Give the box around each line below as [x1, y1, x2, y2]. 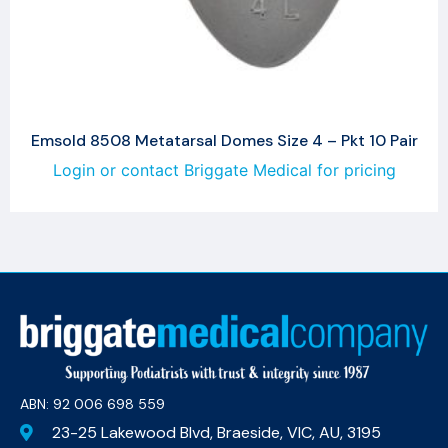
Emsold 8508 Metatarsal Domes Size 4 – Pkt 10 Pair [30, 129, 418, 151]
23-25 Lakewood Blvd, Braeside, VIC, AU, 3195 [52, 421, 382, 443]
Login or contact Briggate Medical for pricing [52, 159, 396, 180]
